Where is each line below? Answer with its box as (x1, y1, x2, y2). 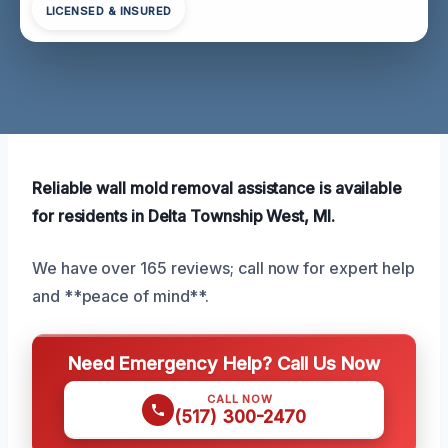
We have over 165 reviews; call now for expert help (32, 257, 416, 278)
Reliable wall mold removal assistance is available (32, 177, 403, 198)
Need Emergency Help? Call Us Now (68, 351, 380, 374)
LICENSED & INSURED (45, 4, 172, 19)
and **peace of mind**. (32, 285, 210, 306)
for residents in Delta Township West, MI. (32, 205, 335, 226)
